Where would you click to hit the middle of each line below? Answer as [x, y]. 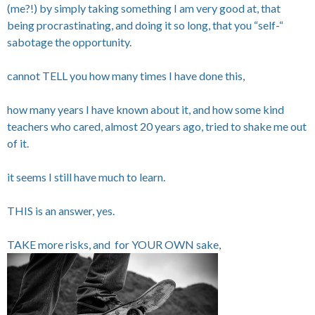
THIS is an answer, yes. [61, 210]
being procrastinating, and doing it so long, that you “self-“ [145, 25]
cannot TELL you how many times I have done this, [126, 75]
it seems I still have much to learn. [86, 176]
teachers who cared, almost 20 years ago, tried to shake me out [157, 126]
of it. [18, 143]
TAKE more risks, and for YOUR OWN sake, [114, 244]
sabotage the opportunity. [69, 41]
